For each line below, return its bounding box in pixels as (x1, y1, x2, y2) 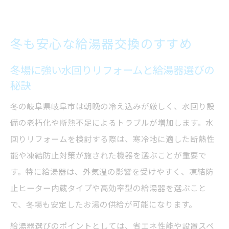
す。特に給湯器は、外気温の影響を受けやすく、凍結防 (10, 166, 214, 178)
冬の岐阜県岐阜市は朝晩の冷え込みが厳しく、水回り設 (10, 100, 215, 112)
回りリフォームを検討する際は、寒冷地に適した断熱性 (10, 133, 215, 145)
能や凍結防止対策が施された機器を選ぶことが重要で (10, 149, 207, 162)
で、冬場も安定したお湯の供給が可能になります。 (10, 198, 197, 211)
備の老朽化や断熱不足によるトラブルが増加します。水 (10, 117, 214, 129)
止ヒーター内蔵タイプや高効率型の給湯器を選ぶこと (10, 182, 207, 194)
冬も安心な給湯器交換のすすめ (10, 35, 193, 53)
